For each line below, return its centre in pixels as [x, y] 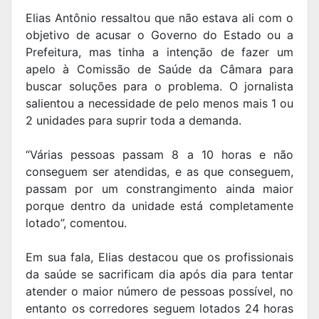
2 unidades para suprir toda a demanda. [134, 120]
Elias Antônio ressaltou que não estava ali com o [159, 17]
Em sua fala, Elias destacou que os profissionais [159, 257]
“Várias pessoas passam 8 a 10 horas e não [159, 154]
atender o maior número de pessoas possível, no [159, 291]
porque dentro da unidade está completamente [159, 205]
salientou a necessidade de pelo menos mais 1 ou [159, 103]
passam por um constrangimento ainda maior [159, 188]
